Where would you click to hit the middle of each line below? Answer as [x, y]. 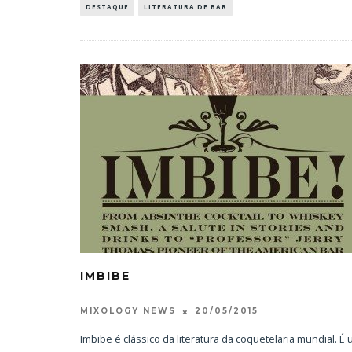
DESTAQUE [107, 7]
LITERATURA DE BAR [185, 7]
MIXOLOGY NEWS [128, 311]
